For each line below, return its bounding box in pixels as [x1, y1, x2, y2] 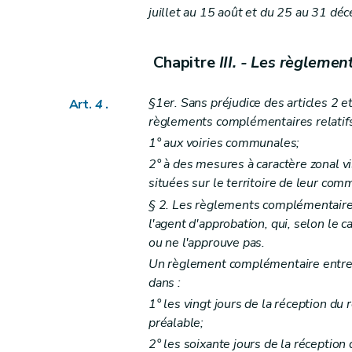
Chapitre [153, 51, 219, 73]
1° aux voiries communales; [148, 134, 300, 152]
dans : [148, 273, 181, 291]
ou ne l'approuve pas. [148, 233, 266, 251]
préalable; [148, 313, 204, 332]
